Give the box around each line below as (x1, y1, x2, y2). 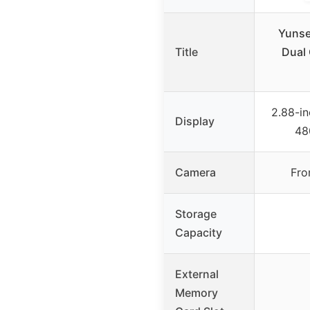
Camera (175, 165, 216, 179)
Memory (175, 285, 218, 300)
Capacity (175, 225, 222, 239)
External (175, 266, 219, 281)
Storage (175, 206, 217, 221)
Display (175, 113, 215, 128)
